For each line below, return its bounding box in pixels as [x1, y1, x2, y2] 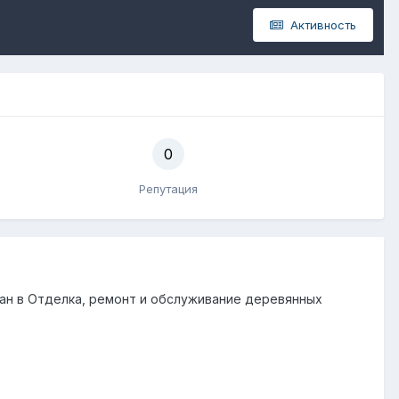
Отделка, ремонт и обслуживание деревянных [28, 291, 322, 306]
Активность [287, 18, 356, 32]
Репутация [138, 182, 198, 196]
